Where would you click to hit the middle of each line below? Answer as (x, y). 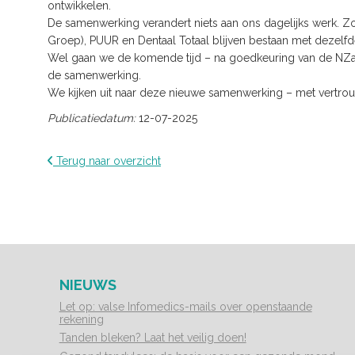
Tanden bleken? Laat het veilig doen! (153, 338)
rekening (81, 319)
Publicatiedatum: (93, 118)
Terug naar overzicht (107, 160)
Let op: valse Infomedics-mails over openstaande (185, 306)
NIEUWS (88, 284)
